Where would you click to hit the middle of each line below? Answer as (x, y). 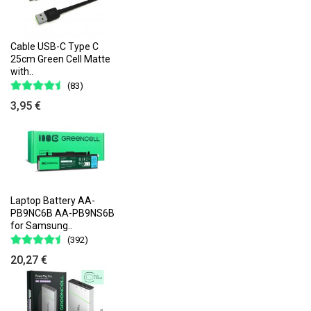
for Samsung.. (41, 225)
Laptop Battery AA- (53, 200)
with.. (22, 71)
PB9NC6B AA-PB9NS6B (62, 213)
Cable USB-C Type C (54, 46)
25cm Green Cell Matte (60, 59)
